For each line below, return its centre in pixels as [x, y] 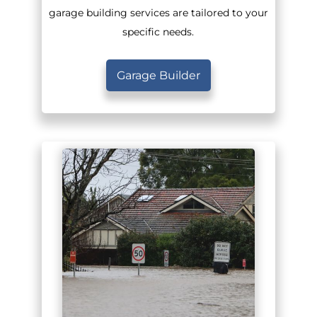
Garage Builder [158, 76]
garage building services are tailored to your [158, 13]
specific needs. [158, 32]
